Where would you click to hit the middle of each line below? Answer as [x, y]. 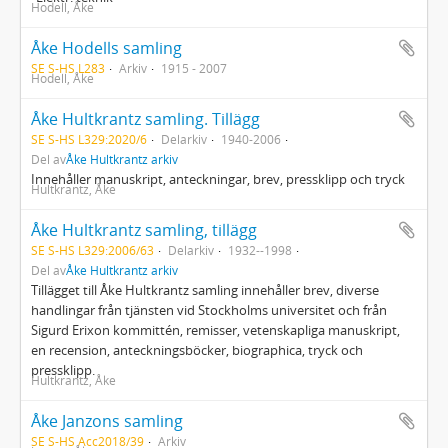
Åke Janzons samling [107, 421]
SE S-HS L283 [68, 68]
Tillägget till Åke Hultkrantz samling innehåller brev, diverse [205, 290]
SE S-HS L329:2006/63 [92, 250]
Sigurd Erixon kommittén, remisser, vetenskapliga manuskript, [215, 330]
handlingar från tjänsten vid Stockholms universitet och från [209, 310]
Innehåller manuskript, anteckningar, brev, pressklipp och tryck [218, 179]
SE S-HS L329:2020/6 [89, 139]
